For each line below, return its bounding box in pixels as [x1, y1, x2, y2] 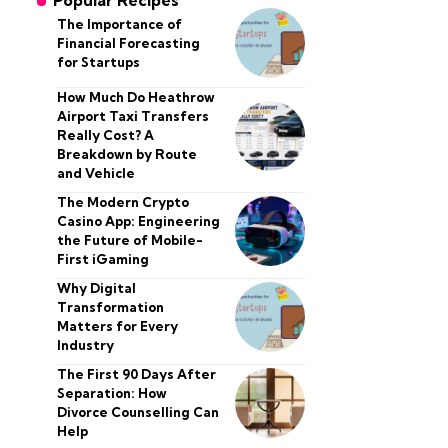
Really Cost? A [56, 127, 154, 143]
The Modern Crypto [56, 194, 189, 210]
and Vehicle [56, 165, 135, 181]
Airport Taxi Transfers [56, 108, 209, 124]
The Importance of [56, 15, 182, 32]
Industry [56, 337, 114, 353]
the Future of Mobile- [56, 232, 203, 248]
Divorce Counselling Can [56, 404, 219, 420]
